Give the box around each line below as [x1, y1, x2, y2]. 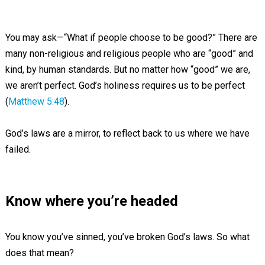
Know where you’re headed [5, 193, 178, 209]
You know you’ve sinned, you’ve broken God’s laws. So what [5, 231, 250, 243]
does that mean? [5, 247, 74, 258]
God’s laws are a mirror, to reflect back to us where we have [5, 128, 250, 139]
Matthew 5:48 [8, 96, 64, 107]
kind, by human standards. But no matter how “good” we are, [5, 64, 250, 75]
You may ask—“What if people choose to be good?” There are [5, 32, 257, 43]
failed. [5, 144, 31, 155]
